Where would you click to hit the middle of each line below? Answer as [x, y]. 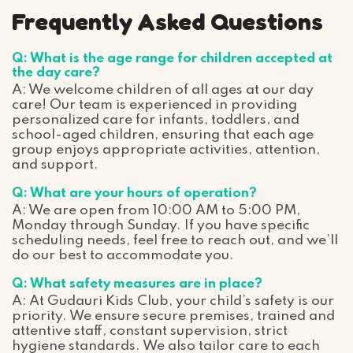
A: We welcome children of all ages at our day [163, 90]
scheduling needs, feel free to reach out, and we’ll [175, 241]
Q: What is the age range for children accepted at [172, 59]
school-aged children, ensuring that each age [163, 135]
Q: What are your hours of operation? [134, 194]
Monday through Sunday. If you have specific [161, 226]
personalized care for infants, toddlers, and [156, 120]
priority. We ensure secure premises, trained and [173, 316]
